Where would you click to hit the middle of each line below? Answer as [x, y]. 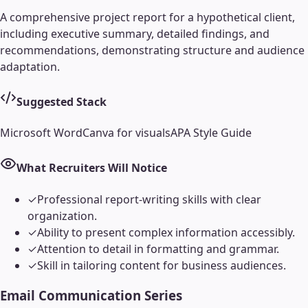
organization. [62, 216]
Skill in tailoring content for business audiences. [162, 265]
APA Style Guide [211, 133]
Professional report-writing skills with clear [149, 199]
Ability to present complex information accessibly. [166, 232]
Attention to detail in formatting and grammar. [158, 249]
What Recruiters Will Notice [92, 168]
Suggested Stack [62, 101]
